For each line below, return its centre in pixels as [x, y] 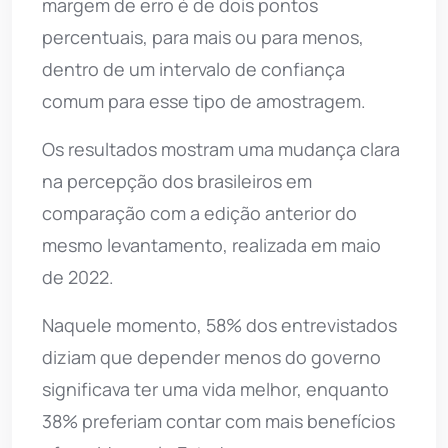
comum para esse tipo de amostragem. [204, 100]
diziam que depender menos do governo [211, 356]
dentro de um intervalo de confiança [193, 68]
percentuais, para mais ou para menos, [203, 36]
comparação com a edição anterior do [199, 212]
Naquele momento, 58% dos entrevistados [219, 324]
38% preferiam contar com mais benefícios [218, 420]
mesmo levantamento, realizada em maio [211, 244]
